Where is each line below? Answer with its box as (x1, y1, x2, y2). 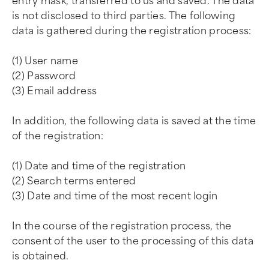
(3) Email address (12, 85, 97, 97)
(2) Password (12, 70, 76, 82)
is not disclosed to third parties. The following (12, 10, 236, 22)
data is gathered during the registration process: (12, 25, 252, 37)
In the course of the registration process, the (12, 220, 232, 232)
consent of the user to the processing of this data (12, 235, 253, 247)
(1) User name (12, 55, 78, 67)
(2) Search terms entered (12, 175, 136, 187)
